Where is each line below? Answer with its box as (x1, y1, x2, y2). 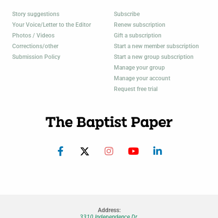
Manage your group (114, 64, 165, 72)
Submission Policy (12, 54, 60, 61)
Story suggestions (12, 11, 59, 18)
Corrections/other (12, 43, 58, 50)
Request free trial (114, 86, 158, 93)
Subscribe (114, 11, 140, 18)
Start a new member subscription (114, 43, 199, 50)
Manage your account (114, 75, 170, 82)
